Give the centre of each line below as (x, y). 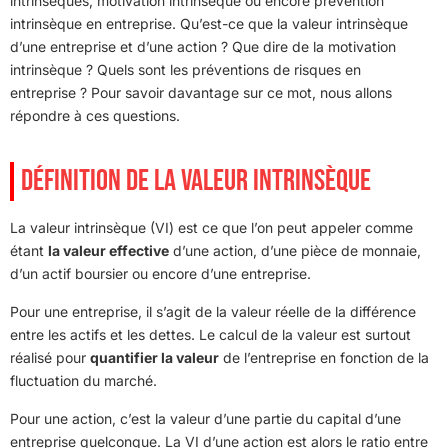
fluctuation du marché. (83, 380)
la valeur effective (108, 250)
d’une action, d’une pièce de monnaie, (295, 250)
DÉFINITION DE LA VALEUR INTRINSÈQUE (196, 180)
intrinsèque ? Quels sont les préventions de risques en (185, 69)
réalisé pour (50, 357)
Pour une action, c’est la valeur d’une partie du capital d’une (205, 418)
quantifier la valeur (154, 357)
